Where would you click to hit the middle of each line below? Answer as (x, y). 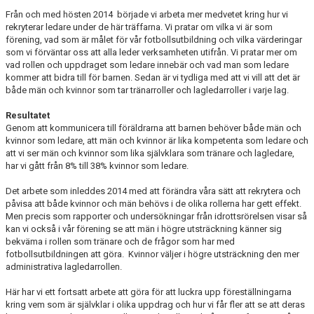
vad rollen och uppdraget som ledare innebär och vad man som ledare (147, 65)
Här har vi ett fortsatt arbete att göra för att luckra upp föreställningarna (149, 292)
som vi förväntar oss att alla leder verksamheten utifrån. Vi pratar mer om (151, 52)
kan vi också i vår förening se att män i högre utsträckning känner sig (144, 229)
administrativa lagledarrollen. (65, 267)
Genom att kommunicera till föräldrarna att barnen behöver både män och (153, 128)
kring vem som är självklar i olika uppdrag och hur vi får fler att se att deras (155, 305)
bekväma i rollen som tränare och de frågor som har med (120, 241)
